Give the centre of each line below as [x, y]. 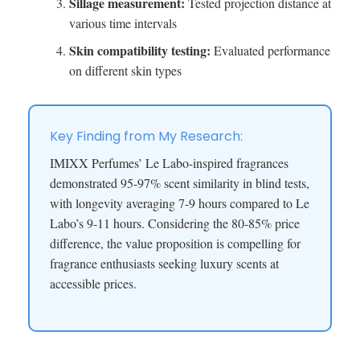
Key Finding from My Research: [146, 137]
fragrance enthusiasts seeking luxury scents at [164, 264]
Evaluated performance [270, 51]
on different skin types [125, 71]
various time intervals [123, 22]
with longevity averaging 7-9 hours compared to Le [180, 203]
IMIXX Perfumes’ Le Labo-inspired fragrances [169, 163]
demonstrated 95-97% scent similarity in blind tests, [180, 183]
